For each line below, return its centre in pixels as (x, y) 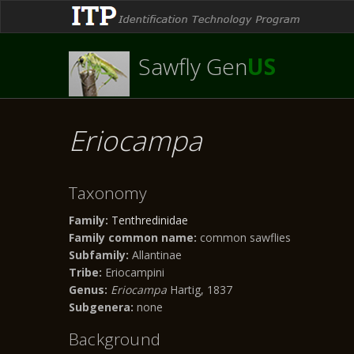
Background (115, 339)
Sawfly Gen (190, 66)
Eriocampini (133, 272)
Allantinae (155, 255)
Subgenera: (101, 307)
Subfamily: (99, 255)
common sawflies (244, 237)
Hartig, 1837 (201, 290)
